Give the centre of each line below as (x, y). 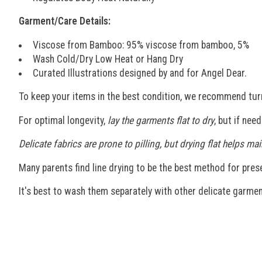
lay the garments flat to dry (161, 120)
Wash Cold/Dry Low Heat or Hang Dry (108, 59)
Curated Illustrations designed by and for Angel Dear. (139, 73)
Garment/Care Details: (65, 21)
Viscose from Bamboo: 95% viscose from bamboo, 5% (141, 45)
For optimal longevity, (63, 120)
